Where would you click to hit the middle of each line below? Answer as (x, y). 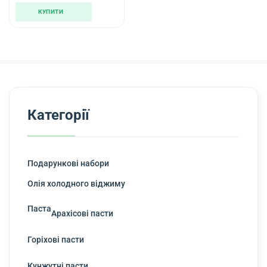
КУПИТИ (51, 12)
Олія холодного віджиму (76, 184)
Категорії (58, 115)
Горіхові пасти (56, 240)
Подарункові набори (68, 163)
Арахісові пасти (82, 213)
